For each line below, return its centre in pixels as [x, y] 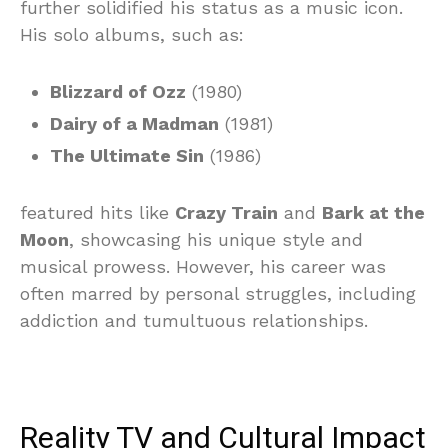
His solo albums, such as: [132, 35]
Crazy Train [226, 213]
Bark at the [373, 213]
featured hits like [97, 213]
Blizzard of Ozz [118, 92]
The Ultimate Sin [127, 156]
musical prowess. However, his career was [203, 267]
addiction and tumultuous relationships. [194, 321]
